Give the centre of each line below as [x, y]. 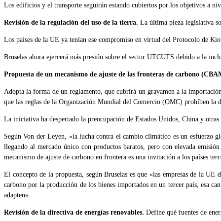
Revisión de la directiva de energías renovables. [75, 212]
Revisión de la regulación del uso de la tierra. [72, 22]
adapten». [17, 195]
